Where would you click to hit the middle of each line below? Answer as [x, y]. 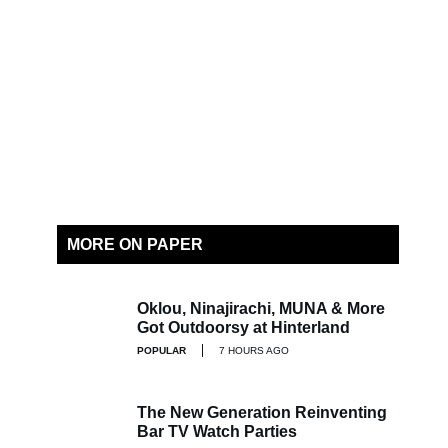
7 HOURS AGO [254, 350]
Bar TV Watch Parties [217, 431]
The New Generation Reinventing [262, 412]
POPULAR [161, 350]
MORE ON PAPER [135, 245]
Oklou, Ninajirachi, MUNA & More [261, 308]
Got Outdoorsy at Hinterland [243, 327]
